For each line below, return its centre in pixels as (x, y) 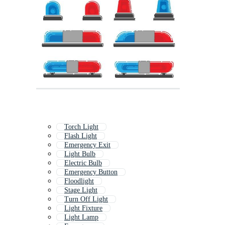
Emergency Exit (87, 145)
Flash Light (81, 136)
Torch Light (81, 127)
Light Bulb (80, 154)
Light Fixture (83, 208)
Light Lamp (81, 217)
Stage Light (81, 190)
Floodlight (79, 181)
